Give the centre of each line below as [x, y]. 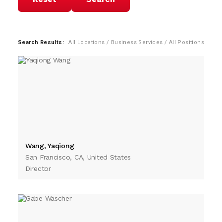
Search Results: [41, 42]
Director [38, 168]
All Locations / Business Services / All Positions [137, 42]
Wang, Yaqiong [50, 145]
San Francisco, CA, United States [78, 157]
